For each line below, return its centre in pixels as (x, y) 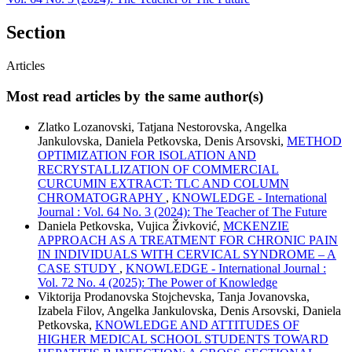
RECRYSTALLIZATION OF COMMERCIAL (158, 169)
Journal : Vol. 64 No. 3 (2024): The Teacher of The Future (182, 211)
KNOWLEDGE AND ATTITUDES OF (197, 324)
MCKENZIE (256, 225)
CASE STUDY (79, 268)
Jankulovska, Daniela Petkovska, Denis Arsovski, (162, 141)
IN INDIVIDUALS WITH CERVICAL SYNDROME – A (187, 254)
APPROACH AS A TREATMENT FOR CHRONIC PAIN (188, 240)
